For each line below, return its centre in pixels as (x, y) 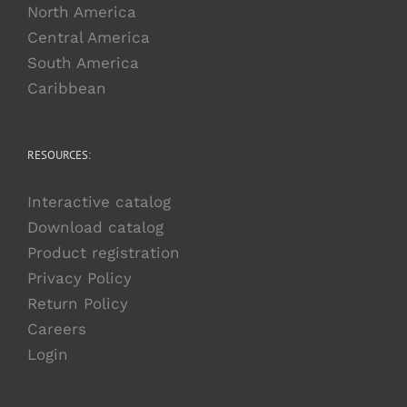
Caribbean (67, 88)
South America (83, 63)
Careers (57, 329)
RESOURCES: (59, 155)
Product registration (104, 253)
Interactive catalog (99, 202)
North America (82, 12)
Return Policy (78, 303)
